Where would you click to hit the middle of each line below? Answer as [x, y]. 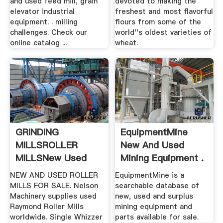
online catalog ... [38, 43]
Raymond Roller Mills [47, 207]
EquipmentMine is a [150, 175]
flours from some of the [158, 22]
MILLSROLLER [46, 145]
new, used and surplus [154, 196]
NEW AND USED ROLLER [54, 175]
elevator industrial [42, 12]
